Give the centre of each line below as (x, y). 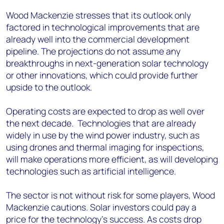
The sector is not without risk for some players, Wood (110, 195)
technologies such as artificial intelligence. (91, 171)
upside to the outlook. (49, 87)
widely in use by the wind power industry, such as (103, 135)
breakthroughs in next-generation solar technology (107, 63)
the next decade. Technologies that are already (101, 123)
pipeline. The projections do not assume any (93, 51)
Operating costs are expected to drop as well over (105, 111)
